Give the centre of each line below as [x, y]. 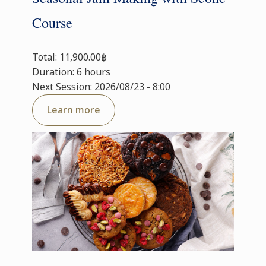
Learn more [74, 110]
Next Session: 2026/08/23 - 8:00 [101, 87]
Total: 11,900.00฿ [69, 57]
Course [52, 23]
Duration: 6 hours [71, 72]
